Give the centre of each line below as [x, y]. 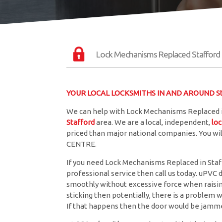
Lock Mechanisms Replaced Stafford [158, 54]
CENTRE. [82, 144]
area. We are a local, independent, [153, 122]
